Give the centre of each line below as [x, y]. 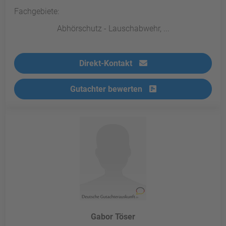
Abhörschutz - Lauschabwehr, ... [113, 29]
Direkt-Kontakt [106, 64]
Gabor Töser [113, 217]
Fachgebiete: [37, 12]
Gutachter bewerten [107, 89]
